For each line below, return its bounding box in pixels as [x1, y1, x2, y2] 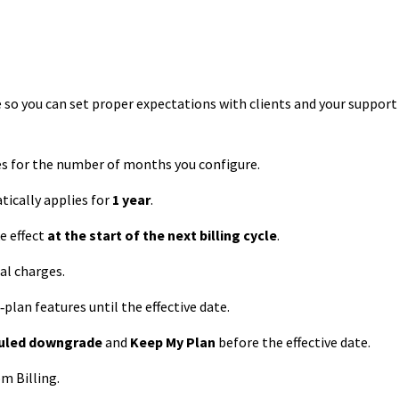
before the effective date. [215, 333, 370, 351]
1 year [111, 191, 151, 208]
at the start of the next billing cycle [46, 226, 277, 244]
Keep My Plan [129, 333, 216, 351]
